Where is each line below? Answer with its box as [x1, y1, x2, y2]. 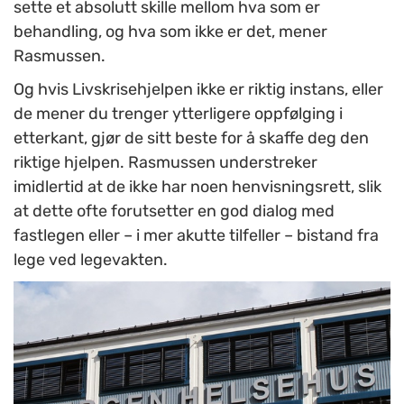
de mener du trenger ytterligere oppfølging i [14, 104, 343, 124]
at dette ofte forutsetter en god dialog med [14, 201, 335, 222]
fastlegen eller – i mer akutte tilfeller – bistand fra [14, 225, 379, 246]
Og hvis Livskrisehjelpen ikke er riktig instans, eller [14, 79, 383, 100]
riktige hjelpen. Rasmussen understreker [14, 152, 317, 173]
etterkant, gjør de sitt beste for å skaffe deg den [14, 128, 369, 149]
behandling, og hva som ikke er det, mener [14, 22, 327, 42]
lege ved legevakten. [14, 250, 168, 271]
